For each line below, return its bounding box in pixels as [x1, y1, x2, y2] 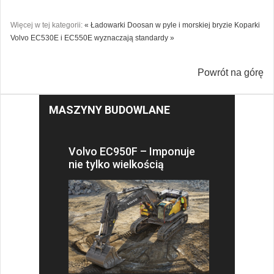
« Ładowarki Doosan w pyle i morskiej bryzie [84, 20, 232, 29]
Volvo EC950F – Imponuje [68, 144, 195, 158]
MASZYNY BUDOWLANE [49, 103, 170, 116]
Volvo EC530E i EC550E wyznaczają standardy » [10, 33, 174, 42]
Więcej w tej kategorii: [10, 20, 83, 29]
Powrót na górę [198, 67, 264, 78]
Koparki [234, 20, 260, 29]
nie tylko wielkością [68, 157, 164, 171]
